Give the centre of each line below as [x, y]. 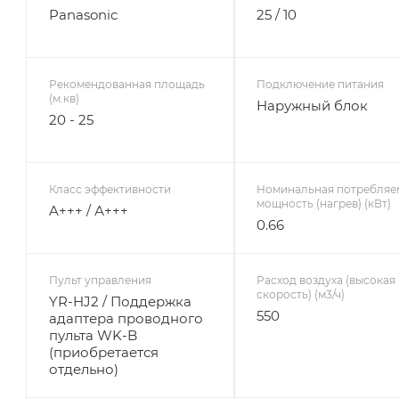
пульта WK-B [93, 335]
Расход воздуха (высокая [326, 280]
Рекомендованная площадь [127, 84]
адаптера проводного [126, 318]
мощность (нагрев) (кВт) [323, 203]
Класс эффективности [110, 189]
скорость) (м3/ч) [300, 294]
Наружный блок [312, 105]
